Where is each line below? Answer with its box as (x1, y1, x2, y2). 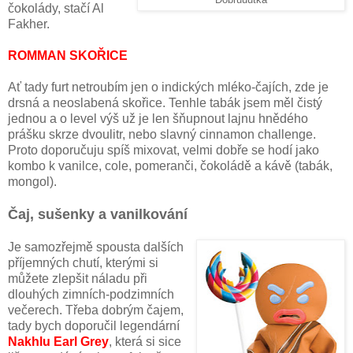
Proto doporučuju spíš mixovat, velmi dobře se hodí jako (8, 143, 319, 157)
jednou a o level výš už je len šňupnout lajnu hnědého (8, 111, 308, 125)
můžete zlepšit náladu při (8, 271, 147, 285)
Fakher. (8, 17, 50, 31)
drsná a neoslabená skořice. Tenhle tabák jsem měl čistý (8, 95, 322, 110)
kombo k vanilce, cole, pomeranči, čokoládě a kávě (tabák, (8, 158, 333, 173)
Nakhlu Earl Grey (8, 334, 109, 348)
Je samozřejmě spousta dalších (8, 240, 184, 254)
